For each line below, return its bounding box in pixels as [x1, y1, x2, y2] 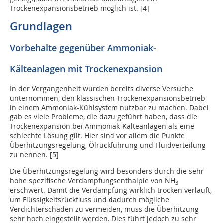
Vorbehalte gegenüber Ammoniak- [10, 42, 156, 54]
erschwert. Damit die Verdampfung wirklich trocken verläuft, [10, 185, 212, 195]
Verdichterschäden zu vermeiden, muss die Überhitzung [10, 204, 199, 214]
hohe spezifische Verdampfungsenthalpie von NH [10, 176, 175, 186]
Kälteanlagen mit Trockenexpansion [10, 63, 162, 75]
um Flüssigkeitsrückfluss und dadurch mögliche [10, 195, 169, 205]
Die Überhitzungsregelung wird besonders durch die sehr [10, 166, 204, 176]
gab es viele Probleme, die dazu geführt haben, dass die [10, 112, 197, 122]
